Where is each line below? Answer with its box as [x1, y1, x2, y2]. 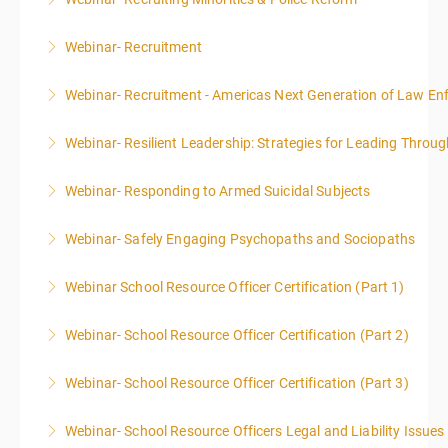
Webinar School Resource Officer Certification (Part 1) [65, 279, 405, 295]
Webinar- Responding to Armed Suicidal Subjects [65, 183, 371, 199]
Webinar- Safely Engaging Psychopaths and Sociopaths [65, 231, 416, 247]
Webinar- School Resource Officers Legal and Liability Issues [65, 423, 445, 439]
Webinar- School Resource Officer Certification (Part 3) [65, 375, 409, 391]
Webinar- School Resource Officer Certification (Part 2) [65, 327, 409, 343]
